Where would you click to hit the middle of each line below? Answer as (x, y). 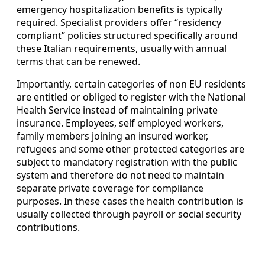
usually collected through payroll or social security (129, 214)
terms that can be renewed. (78, 61)
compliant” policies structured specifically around (127, 35)
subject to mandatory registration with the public (127, 162)
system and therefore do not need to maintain (120, 175)
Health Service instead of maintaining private (117, 110)
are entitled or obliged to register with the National (131, 97)
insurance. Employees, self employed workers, (120, 123)
